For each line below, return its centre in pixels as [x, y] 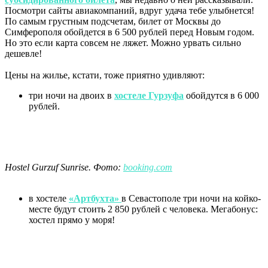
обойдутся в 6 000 [221, 95]
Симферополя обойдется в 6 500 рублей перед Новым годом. [130, 32]
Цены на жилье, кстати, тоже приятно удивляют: [105, 75]
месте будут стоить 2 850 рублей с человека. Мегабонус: [143, 209]
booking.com [148, 167]
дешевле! [23, 53]
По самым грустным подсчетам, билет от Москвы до [113, 21]
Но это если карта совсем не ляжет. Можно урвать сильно [123, 42]
